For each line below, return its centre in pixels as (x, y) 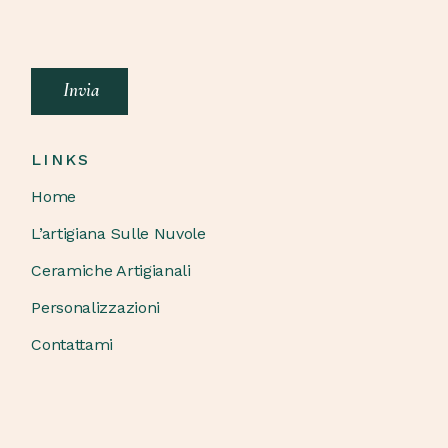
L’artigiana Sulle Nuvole (118, 233)
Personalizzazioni (95, 307)
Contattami (72, 344)
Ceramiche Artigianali (111, 270)
